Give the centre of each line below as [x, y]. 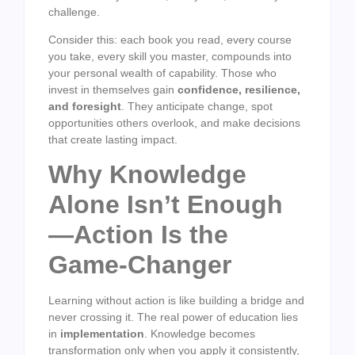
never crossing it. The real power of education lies [173, 317]
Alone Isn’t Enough [166, 205]
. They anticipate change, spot [197, 107]
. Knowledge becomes [200, 334]
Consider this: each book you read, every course [170, 40]
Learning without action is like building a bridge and [176, 301]
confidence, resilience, [239, 90]
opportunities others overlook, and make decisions [174, 123]
